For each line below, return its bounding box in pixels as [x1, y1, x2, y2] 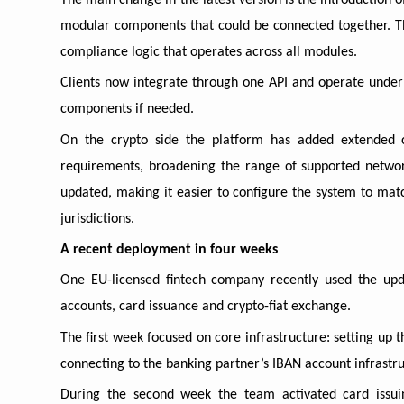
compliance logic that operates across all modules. [60, 45, 357, 60]
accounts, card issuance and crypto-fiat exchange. [60, 299, 351, 315]
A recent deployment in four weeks [60, 243, 278, 257]
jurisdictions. [60, 211, 134, 226]
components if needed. [60, 102, 194, 117]
